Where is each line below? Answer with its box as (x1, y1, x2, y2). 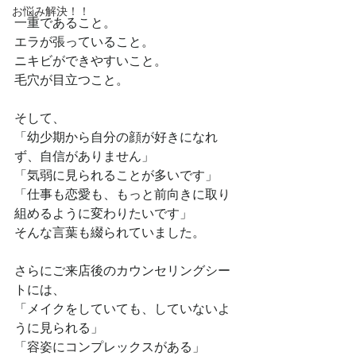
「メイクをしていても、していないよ (14, 302, 230, 315)
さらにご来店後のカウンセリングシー (14, 264, 230, 277)
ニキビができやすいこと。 (14, 54, 167, 68)
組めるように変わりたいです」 (14, 207, 192, 220)
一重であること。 (14, 16, 116, 29)
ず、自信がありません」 (14, 149, 154, 163)
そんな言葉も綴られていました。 (14, 226, 205, 239)
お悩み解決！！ (12, 5, 90, 17)
